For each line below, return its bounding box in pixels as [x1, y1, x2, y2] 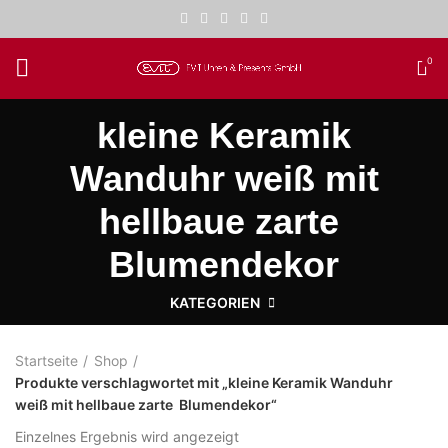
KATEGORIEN [169, 294, 260, 312]
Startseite [15, 352, 78, 370]
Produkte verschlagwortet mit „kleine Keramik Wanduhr [15, 374, 393, 392]
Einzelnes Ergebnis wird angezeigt [15, 428, 239, 446]
